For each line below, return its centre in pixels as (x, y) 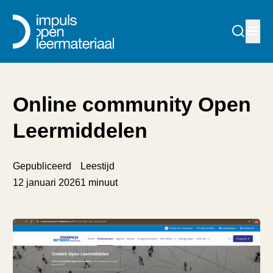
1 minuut (99, 182)
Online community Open (132, 105)
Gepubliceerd (42, 166)
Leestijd (98, 166)
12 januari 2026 (47, 182)
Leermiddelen (80, 131)
